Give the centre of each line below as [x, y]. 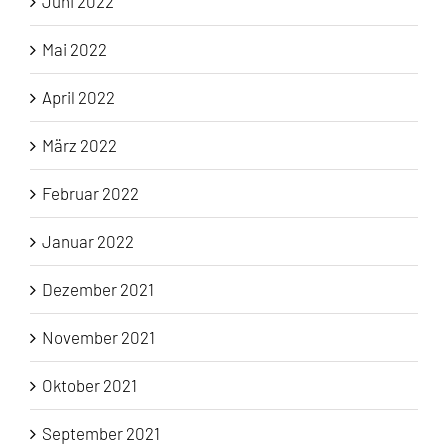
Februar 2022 [90, 193]
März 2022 [79, 145]
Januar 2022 [88, 241]
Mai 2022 [74, 49]
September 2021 [101, 433]
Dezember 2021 [98, 289]
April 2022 [78, 97]
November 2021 [98, 337]
